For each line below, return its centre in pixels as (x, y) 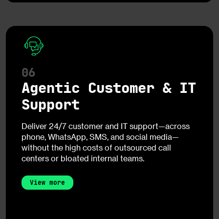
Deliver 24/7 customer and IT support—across (106, 126)
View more (47, 182)
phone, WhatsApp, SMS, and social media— (100, 136)
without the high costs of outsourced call (96, 147)
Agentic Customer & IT (109, 88)
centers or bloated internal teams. (83, 158)
